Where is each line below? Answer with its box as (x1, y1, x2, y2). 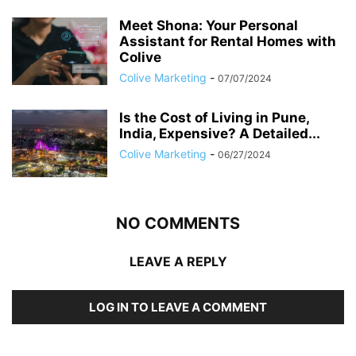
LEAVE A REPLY (129, 253, 227, 270)
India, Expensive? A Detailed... (119, 126, 320, 142)
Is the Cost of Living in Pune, (119, 110, 309, 126)
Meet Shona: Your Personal (119, 17, 298, 34)
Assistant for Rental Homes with (119, 33, 336, 50)
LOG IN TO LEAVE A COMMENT (89, 300, 267, 315)
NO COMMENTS (116, 214, 240, 234)
